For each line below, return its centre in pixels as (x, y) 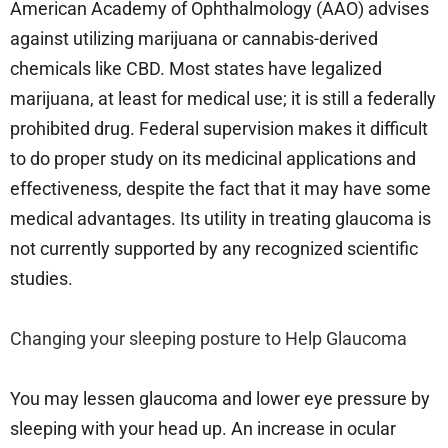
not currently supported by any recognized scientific (214, 249)
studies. (41, 279)
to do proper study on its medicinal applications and (213, 159)
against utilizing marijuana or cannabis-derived (194, 39)
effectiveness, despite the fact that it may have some (220, 189)
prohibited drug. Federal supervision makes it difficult (219, 129)
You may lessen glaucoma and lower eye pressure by (220, 399)
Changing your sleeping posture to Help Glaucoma (208, 339)
